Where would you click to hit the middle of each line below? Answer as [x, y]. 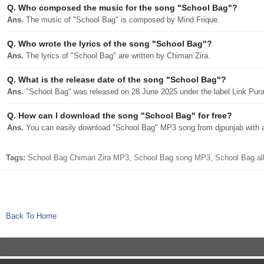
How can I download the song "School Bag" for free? [124, 115]
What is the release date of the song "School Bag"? [121, 80]
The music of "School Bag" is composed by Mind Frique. [122, 20]
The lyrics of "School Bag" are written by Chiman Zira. [117, 56]
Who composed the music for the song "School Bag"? [127, 8]
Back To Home [31, 216]
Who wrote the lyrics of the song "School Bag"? [114, 44]
